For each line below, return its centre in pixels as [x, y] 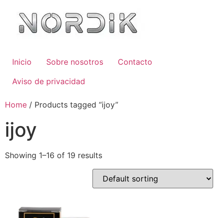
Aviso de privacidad [49, 81]
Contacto [135, 62]
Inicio [22, 62]
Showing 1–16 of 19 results [54, 155]
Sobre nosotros [75, 62]
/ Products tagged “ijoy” [73, 105]
